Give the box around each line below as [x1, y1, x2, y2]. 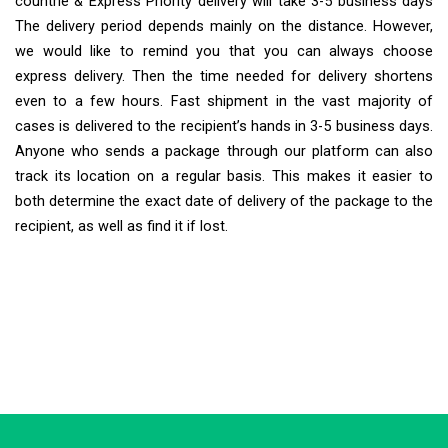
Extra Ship [41, 383, 107, 402]
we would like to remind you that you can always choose [15, 42, 433, 60]
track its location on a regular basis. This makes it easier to [15, 167, 433, 185]
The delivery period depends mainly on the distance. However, [15, 17, 433, 35]
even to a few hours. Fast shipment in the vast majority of [15, 92, 433, 110]
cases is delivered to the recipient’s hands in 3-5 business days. [15, 117, 433, 135]
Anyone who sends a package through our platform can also [15, 142, 433, 160]
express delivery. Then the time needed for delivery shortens [15, 67, 433, 85]
